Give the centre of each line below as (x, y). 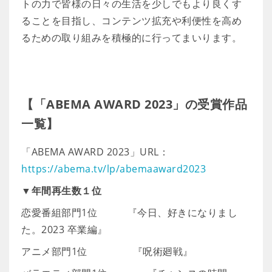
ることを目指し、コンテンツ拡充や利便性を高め (131, 21)
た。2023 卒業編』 (64, 229)
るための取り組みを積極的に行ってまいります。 (131, 38)
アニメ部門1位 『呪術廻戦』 (107, 251)
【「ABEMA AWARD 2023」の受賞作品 (134, 104)
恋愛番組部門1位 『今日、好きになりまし (129, 212)
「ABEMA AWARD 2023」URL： (95, 152)
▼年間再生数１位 (61, 191)
